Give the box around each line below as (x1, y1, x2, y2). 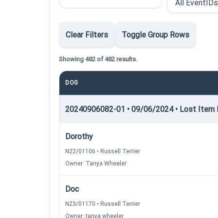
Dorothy (65, 132, 93, 141)
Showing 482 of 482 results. (59, 55, 137, 63)
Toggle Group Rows (122, 30, 189, 39)
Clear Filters (66, 30, 108, 39)
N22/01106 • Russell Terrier (65, 148, 140, 155)
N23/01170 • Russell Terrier (65, 200, 140, 207)
